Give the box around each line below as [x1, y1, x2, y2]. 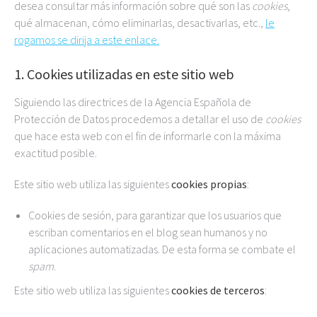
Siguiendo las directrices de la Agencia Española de [14, 95, 251, 109]
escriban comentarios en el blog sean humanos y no [28, 225, 267, 239]
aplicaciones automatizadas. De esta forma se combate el [28, 242, 296, 256]
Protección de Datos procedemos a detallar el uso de [14, 112, 265, 126]
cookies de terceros [171, 283, 265, 297]
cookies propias [171, 177, 247, 191]
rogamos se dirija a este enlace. [14, 33, 159, 47]
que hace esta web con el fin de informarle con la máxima [14, 129, 281, 143]
